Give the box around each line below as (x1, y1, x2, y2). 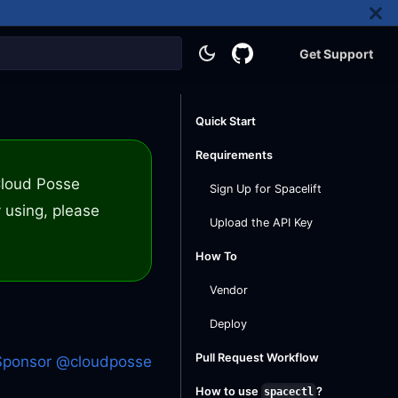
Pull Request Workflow (195, 351, 319, 364)
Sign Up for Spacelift (210, 182, 322, 195)
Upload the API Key (210, 216, 313, 229)
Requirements (195, 148, 273, 162)
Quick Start (195, 115, 256, 128)
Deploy (210, 317, 247, 330)
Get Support (299, 45, 373, 61)
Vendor (210, 283, 248, 297)
